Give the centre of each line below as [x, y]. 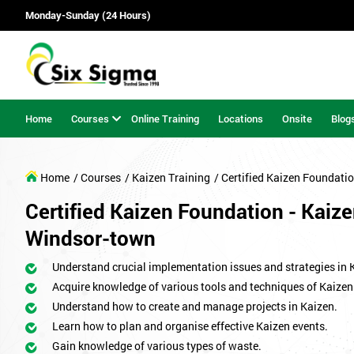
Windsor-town [90, 238]
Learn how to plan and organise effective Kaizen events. [190, 326]
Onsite [297, 118]
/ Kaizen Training [168, 178]
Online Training [165, 118]
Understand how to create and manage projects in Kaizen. [195, 307]
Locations [241, 118]
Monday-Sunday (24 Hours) [88, 15]
